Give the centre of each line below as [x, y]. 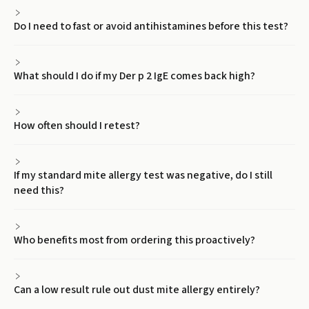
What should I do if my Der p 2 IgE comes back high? [134, 76]
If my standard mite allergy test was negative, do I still [143, 175]
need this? [39, 190]
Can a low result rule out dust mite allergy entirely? [137, 290]
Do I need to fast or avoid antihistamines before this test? [151, 26]
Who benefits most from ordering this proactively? [134, 240]
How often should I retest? [77, 126]
